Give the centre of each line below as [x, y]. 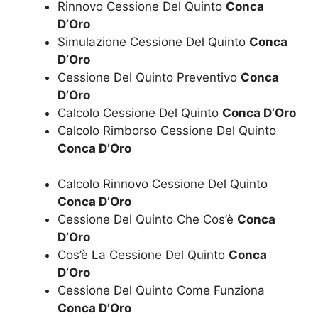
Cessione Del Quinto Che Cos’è [147, 219]
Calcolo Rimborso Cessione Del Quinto [167, 130]
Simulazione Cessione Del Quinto [153, 42]
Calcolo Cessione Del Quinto [140, 113]
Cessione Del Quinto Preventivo [149, 77]
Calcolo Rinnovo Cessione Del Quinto [163, 184]
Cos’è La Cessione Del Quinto [143, 255]
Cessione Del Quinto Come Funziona [161, 290]
